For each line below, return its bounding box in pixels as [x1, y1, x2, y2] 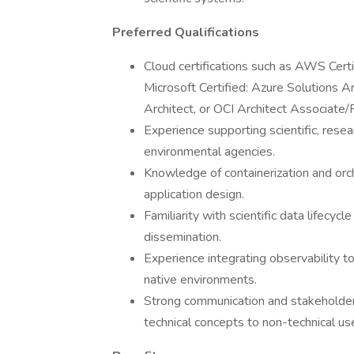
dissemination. [144, 228, 221, 246]
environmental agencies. [144, 143, 275, 160]
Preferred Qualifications [112, 24, 259, 41]
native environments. [144, 271, 257, 288]
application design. [144, 186, 244, 203]
